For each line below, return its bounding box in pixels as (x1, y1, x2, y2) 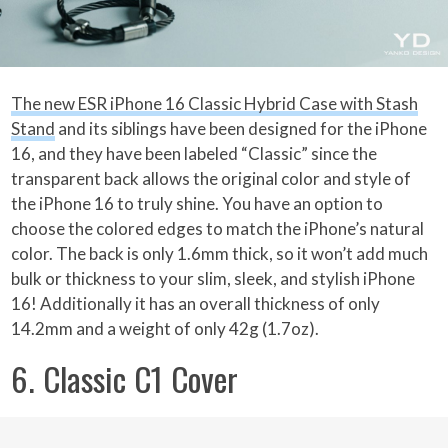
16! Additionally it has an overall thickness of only (11, 293, 381, 315)
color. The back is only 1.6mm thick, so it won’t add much (11, 243, 429, 265)
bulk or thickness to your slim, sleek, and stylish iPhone (11, 268, 416, 290)
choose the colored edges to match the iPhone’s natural (11, 218, 425, 240)
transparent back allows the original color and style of (11, 168, 412, 190)
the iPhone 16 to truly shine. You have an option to (11, 193, 384, 215)
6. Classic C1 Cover (11, 354, 239, 404)
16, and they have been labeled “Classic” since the (11, 143, 378, 165)
